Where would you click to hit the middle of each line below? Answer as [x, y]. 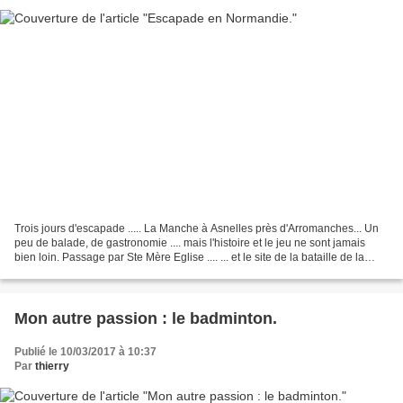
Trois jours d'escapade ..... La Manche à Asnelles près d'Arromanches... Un [197, 229]
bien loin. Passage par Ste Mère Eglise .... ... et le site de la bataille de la [189, 258]
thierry [52, 367]
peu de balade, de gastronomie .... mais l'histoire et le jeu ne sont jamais [190, 243]
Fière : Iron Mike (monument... [87, 272]
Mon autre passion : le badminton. [146, 319]
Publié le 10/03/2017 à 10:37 [85, 352]
